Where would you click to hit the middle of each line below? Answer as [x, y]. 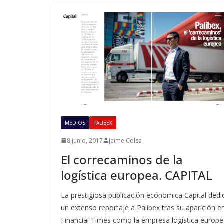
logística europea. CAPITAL [137, 175]
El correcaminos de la [122, 159]
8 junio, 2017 [85, 140]
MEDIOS [75, 123]
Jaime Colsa [125, 140]
